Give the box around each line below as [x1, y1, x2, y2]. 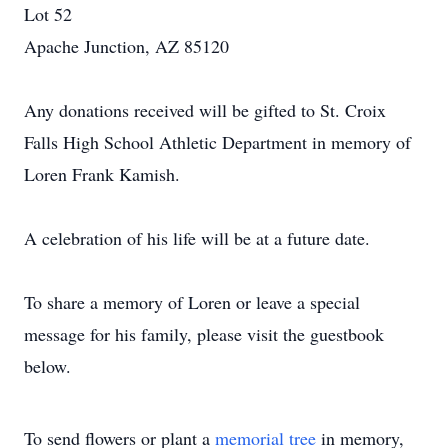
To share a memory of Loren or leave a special [24, 290, 360, 314]
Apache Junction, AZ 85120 [24, 34, 229, 58]
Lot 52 [24, 2, 72, 26]
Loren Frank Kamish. [24, 162, 180, 186]
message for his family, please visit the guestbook [24, 322, 384, 346]
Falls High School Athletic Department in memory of [24, 130, 411, 154]
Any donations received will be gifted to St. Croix [24, 98, 386, 122]
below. [24, 354, 71, 378]
